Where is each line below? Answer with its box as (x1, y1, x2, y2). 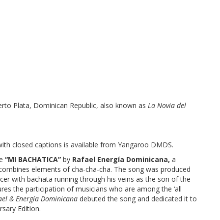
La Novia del (148, 101, 186, 110)
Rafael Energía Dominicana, (72, 155, 172, 164)
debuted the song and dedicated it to (80, 194, 197, 203)
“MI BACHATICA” (5, 155, 63, 164)
